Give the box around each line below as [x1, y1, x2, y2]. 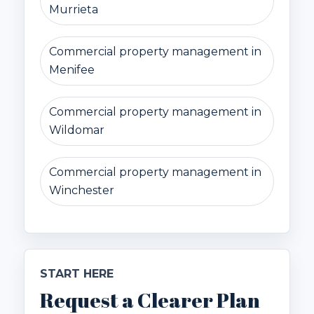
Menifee [49, 63, 95, 77]
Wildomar [49, 123, 104, 137]
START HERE [40, 267, 114, 281]
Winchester [49, 184, 114, 198]
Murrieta [49, 3, 98, 17]
